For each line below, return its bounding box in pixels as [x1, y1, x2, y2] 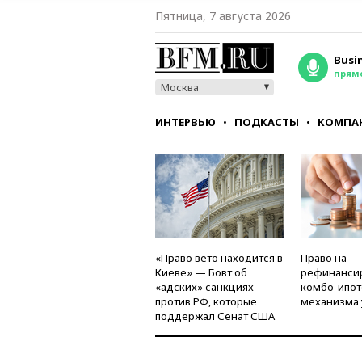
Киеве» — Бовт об [155, 265, 247, 280]
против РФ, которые [155, 294, 257, 309]
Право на [301, 250, 347, 265]
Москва [161, 80, 199, 95]
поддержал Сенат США [155, 309, 275, 323]
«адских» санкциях [155, 280, 254, 294]
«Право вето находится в [155, 250, 283, 265]
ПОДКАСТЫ [234, 115, 299, 129]
